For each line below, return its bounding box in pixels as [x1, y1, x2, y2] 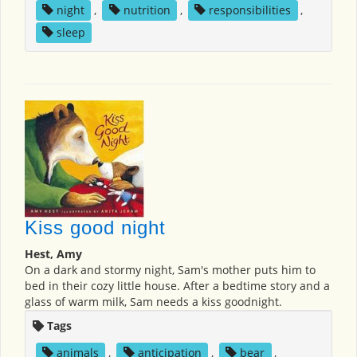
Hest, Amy [25, 245, 82, 261]
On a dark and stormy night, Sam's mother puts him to [25, 261, 316, 277]
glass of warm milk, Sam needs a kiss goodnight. [25, 293, 282, 309]
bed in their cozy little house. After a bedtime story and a [25, 277, 330, 293]
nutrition [123, 2, 171, 18]
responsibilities [209, 2, 292, 18]
